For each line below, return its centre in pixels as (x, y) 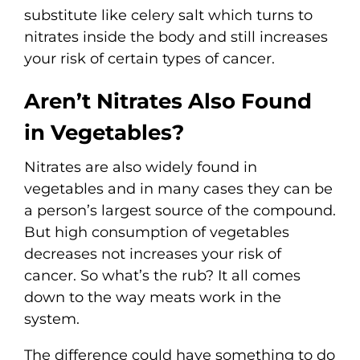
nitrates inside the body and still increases (176, 37)
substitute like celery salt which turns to (168, 15)
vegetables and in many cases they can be (178, 188)
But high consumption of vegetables (157, 232)
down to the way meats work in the (153, 297)
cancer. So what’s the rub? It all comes (162, 275)
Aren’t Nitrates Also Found (168, 101)
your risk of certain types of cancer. (149, 58)
